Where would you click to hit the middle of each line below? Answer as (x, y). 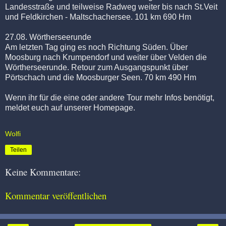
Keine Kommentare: (43, 172)
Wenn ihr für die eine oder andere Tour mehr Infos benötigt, (110, 97)
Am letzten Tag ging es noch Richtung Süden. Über (96, 47)
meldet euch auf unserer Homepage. (70, 107)
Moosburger (98, 77)
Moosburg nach (34, 57)
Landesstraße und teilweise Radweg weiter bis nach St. (104, 7)
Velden (181, 57)
